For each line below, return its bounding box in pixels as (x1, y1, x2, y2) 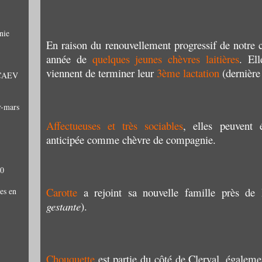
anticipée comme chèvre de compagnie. (46, 132, 216, 147)
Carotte (46, 185, 77, 199)
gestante (46, 199, 81, 213)
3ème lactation (157, 65, 219, 80)
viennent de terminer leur (46, 65, 157, 80)
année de (46, 51, 92, 66)
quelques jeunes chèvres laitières (92, 51, 239, 66)
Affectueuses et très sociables (46, 118, 184, 133)
